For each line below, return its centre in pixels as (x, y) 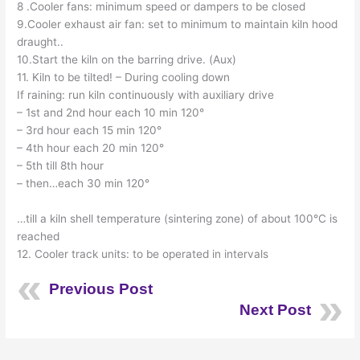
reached (39, 236)
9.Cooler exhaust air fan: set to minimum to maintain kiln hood (178, 24)
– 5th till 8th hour (61, 165)
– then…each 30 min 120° (84, 183)
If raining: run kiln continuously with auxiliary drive (146, 94)
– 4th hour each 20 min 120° (91, 147)
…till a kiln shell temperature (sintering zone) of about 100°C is (178, 218)
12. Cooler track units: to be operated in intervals (143, 254)
